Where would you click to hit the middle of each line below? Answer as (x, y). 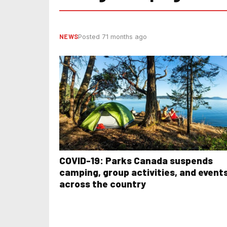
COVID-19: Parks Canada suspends (82, 160)
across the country (103, 183)
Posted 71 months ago (113, 37)
